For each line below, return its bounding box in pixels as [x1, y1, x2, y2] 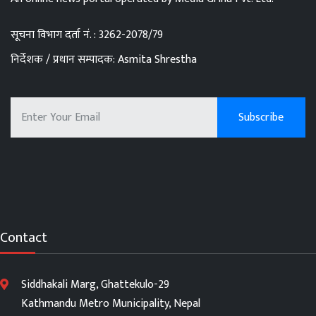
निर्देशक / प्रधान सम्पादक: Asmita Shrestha [11, 49, 197, 69]
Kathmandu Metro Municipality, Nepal [21, 293, 200, 313]
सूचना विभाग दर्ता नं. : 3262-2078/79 [11, 25, 163, 44]
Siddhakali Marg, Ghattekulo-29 [21, 274, 169, 294]
